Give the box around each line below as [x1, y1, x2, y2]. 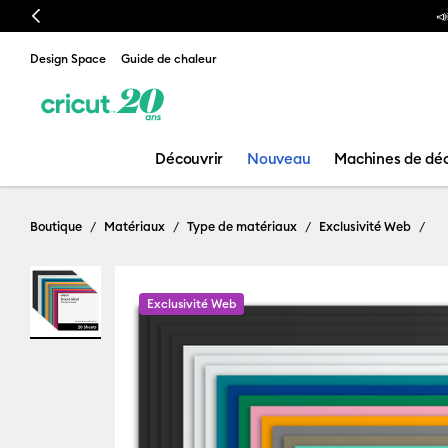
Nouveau [247, 149, 311, 168]
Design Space [30, 51, 106, 66]
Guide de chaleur [121, 51, 217, 66]
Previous [24, 6, 87, 26]
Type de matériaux [187, 218, 297, 234]
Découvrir [155, 149, 224, 168]
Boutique [30, 218, 82, 234]
